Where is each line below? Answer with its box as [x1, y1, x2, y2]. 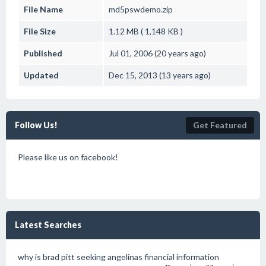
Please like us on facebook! [18, 152, 118, 162]
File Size [24, 26, 56, 36]
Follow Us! [15, 120, 58, 130]
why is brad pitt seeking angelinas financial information [18, 252, 219, 262]
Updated [24, 70, 59, 80]
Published [24, 48, 62, 58]
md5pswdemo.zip [109, 4, 173, 14]
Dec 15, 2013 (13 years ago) [109, 70, 211, 80]
